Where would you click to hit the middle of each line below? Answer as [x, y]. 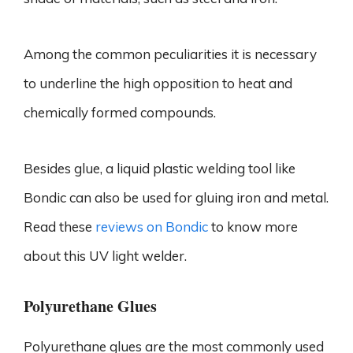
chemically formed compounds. [120, 112]
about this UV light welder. [107, 255]
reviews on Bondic [152, 226]
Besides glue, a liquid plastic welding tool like [160, 168]
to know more [253, 226]
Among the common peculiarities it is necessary [170, 54]
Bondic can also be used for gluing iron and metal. [176, 197]
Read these [59, 226]
